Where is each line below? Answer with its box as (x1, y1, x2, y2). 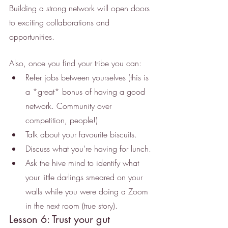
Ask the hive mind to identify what (25, 157, 141, 169)
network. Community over (25, 100, 114, 112)
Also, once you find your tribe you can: (9, 58, 144, 69)
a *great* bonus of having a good (25, 86, 148, 98)
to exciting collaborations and (9, 17, 112, 28)
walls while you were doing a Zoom (25, 186, 151, 197)
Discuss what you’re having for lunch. (25, 143, 151, 155)
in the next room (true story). (25, 200, 118, 212)
